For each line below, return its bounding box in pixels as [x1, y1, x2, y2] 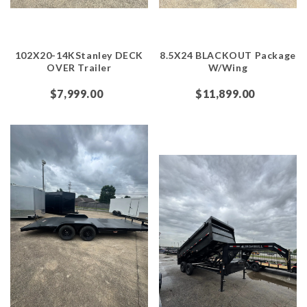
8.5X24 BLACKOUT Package [160, 49, 296, 61]
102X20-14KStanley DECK [14, 49, 144, 61]
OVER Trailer [47, 61, 112, 73]
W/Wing [208, 61, 248, 73]
